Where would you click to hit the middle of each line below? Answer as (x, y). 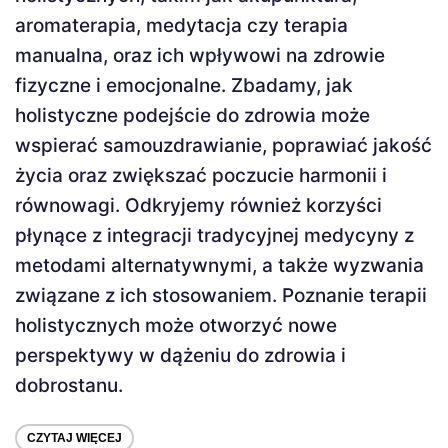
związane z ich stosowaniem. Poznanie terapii (221, 296)
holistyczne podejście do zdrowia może (192, 116)
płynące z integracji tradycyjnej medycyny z (214, 236)
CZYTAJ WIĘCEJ (74, 438)
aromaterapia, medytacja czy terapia (181, 26)
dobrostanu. (69, 386)
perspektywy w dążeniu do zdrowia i (180, 356)
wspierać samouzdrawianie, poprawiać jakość (223, 146)
